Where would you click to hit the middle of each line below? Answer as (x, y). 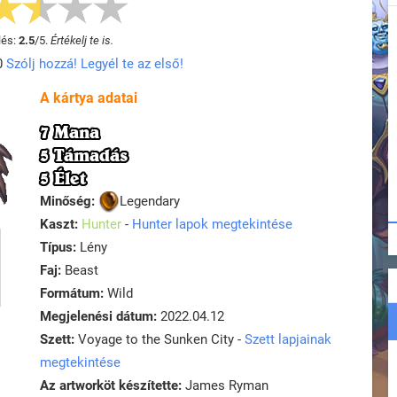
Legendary (150, 201)
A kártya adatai (89, 98)
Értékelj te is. (82, 40)
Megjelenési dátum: (98, 317)
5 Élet (63, 178)
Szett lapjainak (288, 340)
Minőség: (67, 201)
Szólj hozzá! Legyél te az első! (94, 64)
